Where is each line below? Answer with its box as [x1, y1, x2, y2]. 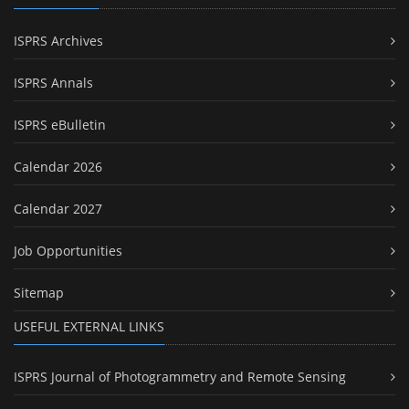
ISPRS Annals [14, 74, 93, 92]
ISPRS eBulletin [14, 116, 106, 134]
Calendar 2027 [14, 200, 102, 218]
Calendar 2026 [14, 158, 102, 176]
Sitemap [14, 284, 64, 302]
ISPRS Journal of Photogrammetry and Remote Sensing [14, 368, 346, 386]
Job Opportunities [14, 242, 122, 260]
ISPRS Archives [14, 32, 103, 50]
